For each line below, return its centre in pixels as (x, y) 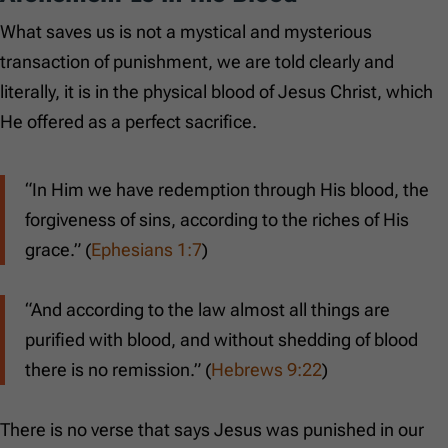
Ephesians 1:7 (146, 250)
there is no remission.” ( (118, 370)
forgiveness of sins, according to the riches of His (217, 220)
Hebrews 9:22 (266, 370)
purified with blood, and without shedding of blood (221, 340)
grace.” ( (58, 250)
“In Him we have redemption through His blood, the (227, 190)
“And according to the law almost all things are (207, 310)
